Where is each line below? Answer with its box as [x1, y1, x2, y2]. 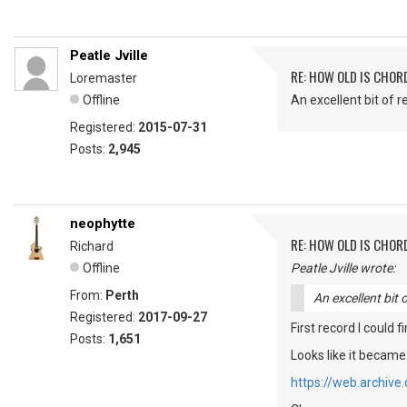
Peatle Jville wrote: [291, 261, 395, 275]
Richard [70, 239, 114, 253]
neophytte [70, 215, 135, 232]
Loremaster [70, 71, 137, 85]
